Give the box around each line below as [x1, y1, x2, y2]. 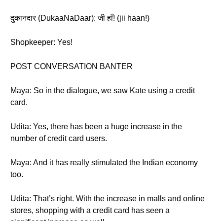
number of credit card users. [10, 134, 107, 143]
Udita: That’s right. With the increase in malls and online [10, 194, 205, 203]
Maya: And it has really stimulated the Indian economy [10, 158, 198, 167]
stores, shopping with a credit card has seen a [10, 206, 170, 215]
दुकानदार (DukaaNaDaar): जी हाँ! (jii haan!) [10, 14, 149, 22]
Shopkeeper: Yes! [10, 38, 73, 46]
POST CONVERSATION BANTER [10, 62, 133, 71]
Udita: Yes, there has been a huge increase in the [10, 122, 182, 131]
